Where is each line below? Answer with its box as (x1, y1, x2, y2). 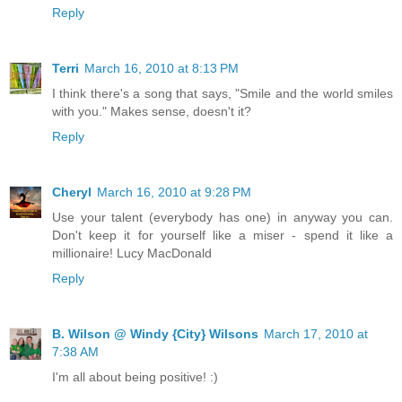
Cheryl (52, 185, 92, 200)
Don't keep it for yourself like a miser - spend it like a (52, 228, 393, 243)
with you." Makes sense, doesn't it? (52, 104, 251, 119)
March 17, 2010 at (264, 327, 368, 342)
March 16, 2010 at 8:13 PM (84, 61, 239, 76)
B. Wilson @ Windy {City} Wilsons (52, 327, 258, 342)
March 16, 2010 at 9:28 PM (97, 185, 251, 200)
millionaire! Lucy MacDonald (52, 246, 212, 261)
